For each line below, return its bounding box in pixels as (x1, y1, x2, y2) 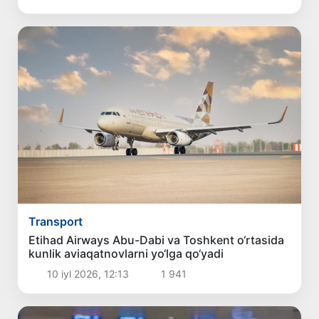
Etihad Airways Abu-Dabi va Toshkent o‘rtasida (28, 233, 285, 248)
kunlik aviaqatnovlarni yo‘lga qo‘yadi (28, 246, 224, 261)
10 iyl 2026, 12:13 (43, 268, 132, 281)
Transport (28, 214, 83, 229)
